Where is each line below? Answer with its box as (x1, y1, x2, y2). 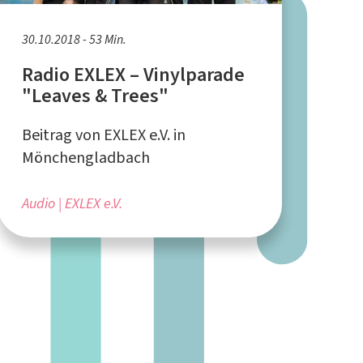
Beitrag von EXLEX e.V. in (21, 123, 186, 146)
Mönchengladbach (21, 146, 150, 169)
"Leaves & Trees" (21, 82, 169, 109)
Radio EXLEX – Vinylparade (21, 61, 245, 88)
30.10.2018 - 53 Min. (21, 30, 126, 48)
